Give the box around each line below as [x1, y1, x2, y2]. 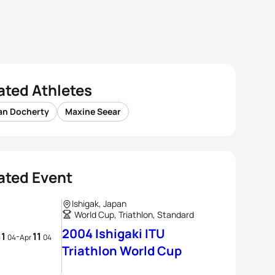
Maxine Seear [65, 106, 121, 117]
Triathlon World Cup [62, 242, 182, 259]
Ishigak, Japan [72, 198, 126, 209]
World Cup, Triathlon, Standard [74, 209, 194, 220]
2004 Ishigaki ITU [62, 225, 165, 242]
